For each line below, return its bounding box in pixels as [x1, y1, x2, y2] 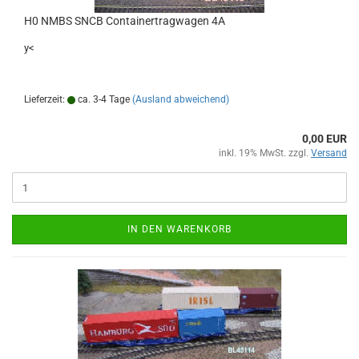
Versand [311, 147, 347, 159]
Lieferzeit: [24, 94, 67, 105]
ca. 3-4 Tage [75, 94, 130, 105]
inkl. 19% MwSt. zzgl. [219, 147, 311, 159]
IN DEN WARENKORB [127, 224, 232, 235]
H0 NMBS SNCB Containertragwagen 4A [24, 14, 225, 27]
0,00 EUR [302, 132, 347, 145]
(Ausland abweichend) [132, 94, 229, 105]
